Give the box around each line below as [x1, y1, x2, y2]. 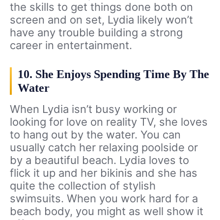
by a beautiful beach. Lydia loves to [10, 154, 189, 167]
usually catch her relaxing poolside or [10, 141, 198, 154]
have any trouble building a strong [10, 26, 183, 39]
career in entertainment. [10, 39, 132, 52]
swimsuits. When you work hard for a [10, 192, 198, 205]
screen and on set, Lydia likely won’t [10, 13, 193, 27]
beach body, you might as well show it [10, 205, 203, 218]
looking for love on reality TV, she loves [10, 115, 208, 129]
